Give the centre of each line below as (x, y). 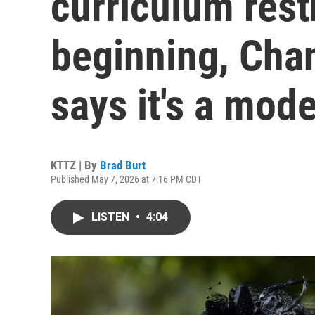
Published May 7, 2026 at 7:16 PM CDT (126, 179)
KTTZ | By (75, 165)
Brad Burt (123, 165)
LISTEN (112, 217)
